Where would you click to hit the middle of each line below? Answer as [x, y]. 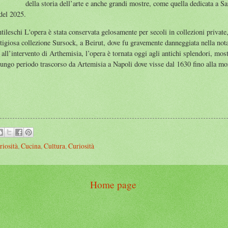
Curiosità [81, 146]
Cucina [31, 146]
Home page [113, 184]
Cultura [54, 146]
